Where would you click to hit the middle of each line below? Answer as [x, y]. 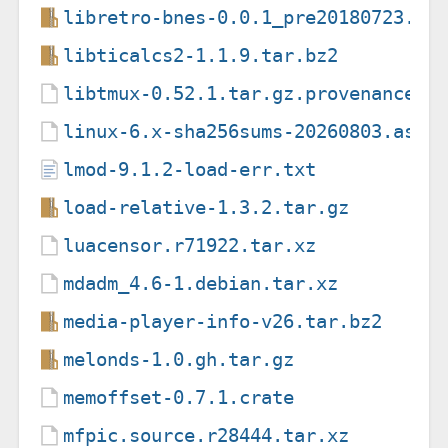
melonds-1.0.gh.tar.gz [179, 359]
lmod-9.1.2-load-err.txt [190, 169]
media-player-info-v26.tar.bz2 [223, 321]
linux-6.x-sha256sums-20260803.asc [245, 131]
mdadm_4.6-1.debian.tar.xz [201, 283]
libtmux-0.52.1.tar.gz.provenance [239, 93]
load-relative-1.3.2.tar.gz [206, 207]
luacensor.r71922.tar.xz [190, 245]
